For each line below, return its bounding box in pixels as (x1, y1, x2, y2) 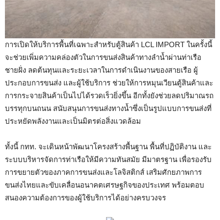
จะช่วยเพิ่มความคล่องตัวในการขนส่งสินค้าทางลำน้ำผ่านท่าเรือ (5, 53, 201, 62)
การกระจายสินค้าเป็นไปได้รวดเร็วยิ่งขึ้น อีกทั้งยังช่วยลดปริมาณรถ (5, 91, 214, 100)
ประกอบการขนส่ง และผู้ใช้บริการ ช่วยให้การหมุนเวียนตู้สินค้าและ (5, 79, 213, 87)
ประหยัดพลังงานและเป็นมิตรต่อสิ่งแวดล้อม (5, 117, 153, 126)
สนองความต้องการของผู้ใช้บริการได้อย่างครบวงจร (5, 193, 166, 202)
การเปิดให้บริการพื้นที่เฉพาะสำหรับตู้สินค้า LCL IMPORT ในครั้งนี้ (5, 40, 212, 49)
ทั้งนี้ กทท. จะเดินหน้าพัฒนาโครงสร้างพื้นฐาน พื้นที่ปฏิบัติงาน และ (5, 142, 212, 151)
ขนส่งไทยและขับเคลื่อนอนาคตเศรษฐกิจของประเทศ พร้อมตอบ (5, 181, 204, 190)
